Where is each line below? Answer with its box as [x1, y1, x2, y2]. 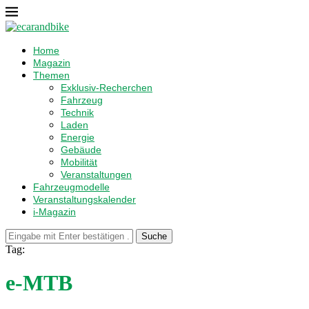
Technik [61, 107, 94, 118]
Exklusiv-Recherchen [61, 82, 152, 93]
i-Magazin [33, 206, 76, 217]
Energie [61, 132, 94, 143]
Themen [33, 70, 70, 81]
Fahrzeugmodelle [33, 181, 110, 192]
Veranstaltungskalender [33, 194, 136, 205]
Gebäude [61, 144, 101, 155]
